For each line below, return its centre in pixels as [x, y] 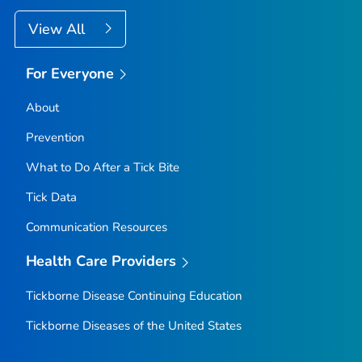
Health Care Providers [101, 261]
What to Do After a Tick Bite [102, 168]
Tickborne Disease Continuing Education [134, 295]
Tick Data [51, 198]
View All [59, 29]
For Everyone [70, 73]
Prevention [55, 138]
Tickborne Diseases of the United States [133, 325]
